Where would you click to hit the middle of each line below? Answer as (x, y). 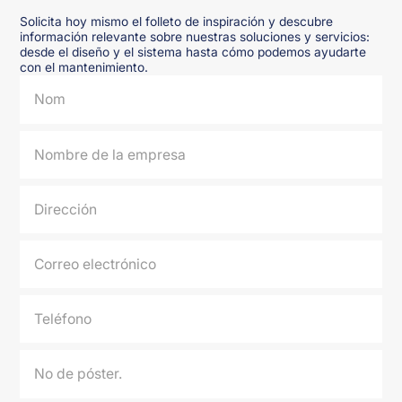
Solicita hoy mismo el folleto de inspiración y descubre (177, 22)
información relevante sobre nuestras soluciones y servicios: (195, 37)
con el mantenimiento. (84, 68)
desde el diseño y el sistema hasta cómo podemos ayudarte (193, 52)
